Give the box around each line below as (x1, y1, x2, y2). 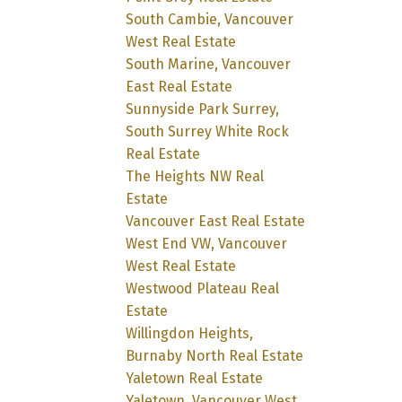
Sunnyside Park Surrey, (126, 100, 280, 118)
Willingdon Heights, (126, 324, 254, 342)
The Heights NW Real (126, 167, 265, 185)
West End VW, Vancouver (126, 234, 288, 252)
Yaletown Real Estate (126, 369, 264, 387)
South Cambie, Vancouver (126, 10, 294, 28)
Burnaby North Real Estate (126, 346, 304, 364)
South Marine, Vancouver (126, 55, 292, 73)
